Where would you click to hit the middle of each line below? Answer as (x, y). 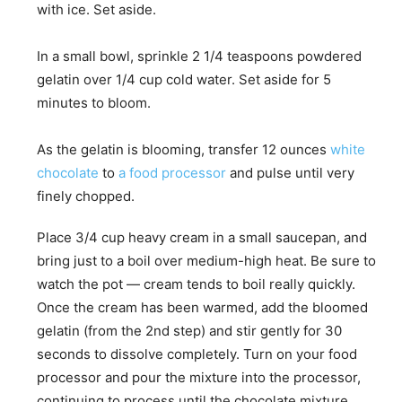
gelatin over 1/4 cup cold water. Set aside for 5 (184, 80)
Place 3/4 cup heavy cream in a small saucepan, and (202, 238)
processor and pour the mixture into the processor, (199, 378)
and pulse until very (290, 173)
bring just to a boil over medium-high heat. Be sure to (206, 261)
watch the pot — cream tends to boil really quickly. (196, 284)
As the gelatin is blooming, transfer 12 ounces (184, 150)
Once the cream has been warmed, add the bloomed (202, 308)
